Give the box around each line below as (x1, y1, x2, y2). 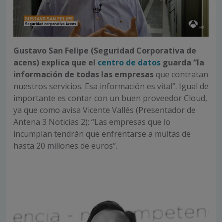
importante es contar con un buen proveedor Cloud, (13, 92, 207, 104)
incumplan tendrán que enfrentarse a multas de (13, 128, 191, 139)
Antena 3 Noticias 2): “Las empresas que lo (13, 116, 170, 127)
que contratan (156, 68, 208, 80)
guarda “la (161, 56, 204, 68)
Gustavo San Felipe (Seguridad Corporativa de (13, 45, 196, 56)
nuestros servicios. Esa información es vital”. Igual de (13, 80, 209, 92)
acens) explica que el (13, 56, 98, 68)
